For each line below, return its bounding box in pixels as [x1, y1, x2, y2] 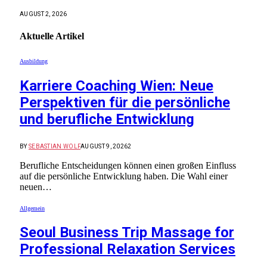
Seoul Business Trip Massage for [20, 224, 234, 241]
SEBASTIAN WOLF [28, 142, 81, 150]
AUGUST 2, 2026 [20, 11, 67, 18]
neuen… [20, 181, 52, 192]
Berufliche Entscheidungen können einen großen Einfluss [20, 160, 236, 170]
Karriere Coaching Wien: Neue [20, 77, 213, 94]
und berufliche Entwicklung [20, 110, 194, 128]
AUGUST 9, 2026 [80, 142, 128, 150]
